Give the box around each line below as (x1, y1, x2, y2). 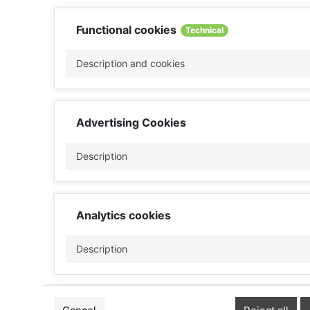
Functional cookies (76, 22, 179, 37)
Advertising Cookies (76, 115, 186, 129)
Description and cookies (76, 57, 185, 69)
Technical (185, 24, 224, 35)
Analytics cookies (76, 208, 171, 222)
